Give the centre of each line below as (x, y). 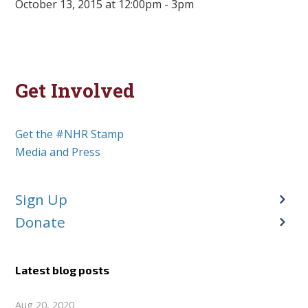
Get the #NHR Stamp (70, 134)
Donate (41, 222)
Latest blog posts (63, 270)
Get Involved (75, 91)
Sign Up (42, 200)
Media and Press (58, 152)
